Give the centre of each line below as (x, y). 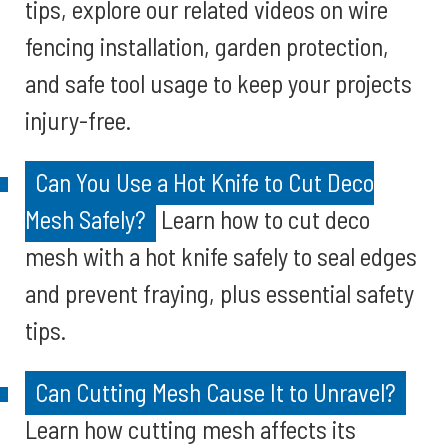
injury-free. (78, 120)
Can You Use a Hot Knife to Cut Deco (204, 182)
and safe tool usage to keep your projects (218, 83)
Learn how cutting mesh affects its (190, 429)
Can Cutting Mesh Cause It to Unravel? (215, 392)
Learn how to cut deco (263, 219)
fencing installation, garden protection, (207, 46)
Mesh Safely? (85, 219)
